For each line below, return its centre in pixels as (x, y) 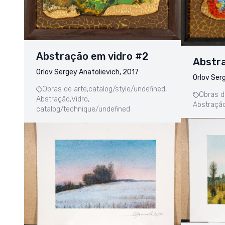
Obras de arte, (65, 89)
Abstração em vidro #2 (92, 56)
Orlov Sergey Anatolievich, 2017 (87, 72)
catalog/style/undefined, (128, 89)
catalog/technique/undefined (83, 109)
